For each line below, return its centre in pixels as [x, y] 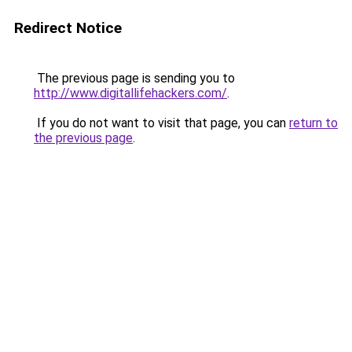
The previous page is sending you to [134, 78]
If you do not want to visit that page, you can [161, 123]
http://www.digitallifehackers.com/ [130, 93]
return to [313, 123]
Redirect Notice [68, 28]
